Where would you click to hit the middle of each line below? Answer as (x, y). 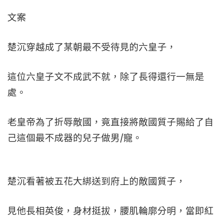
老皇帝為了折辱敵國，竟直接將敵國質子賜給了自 (110, 122)
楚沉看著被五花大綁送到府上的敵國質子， (96, 181)
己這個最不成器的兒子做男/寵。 (75, 138)
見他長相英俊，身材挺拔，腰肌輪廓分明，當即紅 (110, 211)
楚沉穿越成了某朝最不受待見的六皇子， (92, 47)
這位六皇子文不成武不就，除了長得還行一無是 (106, 77)
